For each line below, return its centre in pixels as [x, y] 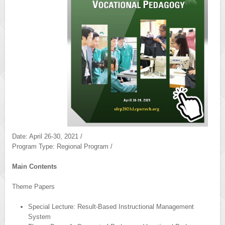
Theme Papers [33, 186]
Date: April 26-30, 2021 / [47, 136]
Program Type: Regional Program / [62, 146]
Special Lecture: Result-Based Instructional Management [111, 206]
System [39, 216]
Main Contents [34, 166]
